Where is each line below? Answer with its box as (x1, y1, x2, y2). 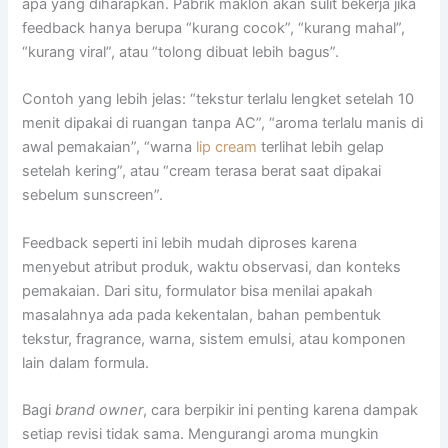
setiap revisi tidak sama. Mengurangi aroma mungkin (22, 424, 380, 443)
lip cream (196, 138, 258, 157)
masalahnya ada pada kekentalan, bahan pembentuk (22, 305, 382, 324)
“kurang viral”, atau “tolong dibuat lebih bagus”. (22, 42, 340, 61)
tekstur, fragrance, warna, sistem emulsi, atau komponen (22, 329, 407, 348)
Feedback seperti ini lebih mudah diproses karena (22, 233, 358, 252)
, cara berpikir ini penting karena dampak (143, 400, 419, 419)
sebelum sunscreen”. (22, 186, 164, 205)
